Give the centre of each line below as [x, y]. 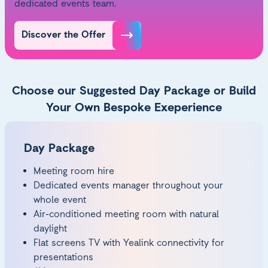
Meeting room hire [74, 172]
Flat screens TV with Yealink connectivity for [129, 244]
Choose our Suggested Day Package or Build [134, 92]
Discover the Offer [63, 36]
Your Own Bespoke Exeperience [134, 109]
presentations [63, 258]
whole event [60, 201]
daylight [50, 229]
